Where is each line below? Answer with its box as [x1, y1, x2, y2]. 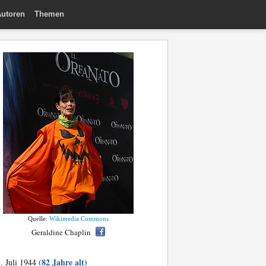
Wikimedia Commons [49, 215, 109, 222]
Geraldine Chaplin [31, 227, 91, 237]
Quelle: [28, 215, 49, 222]
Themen [34, 9, 64, 18]
